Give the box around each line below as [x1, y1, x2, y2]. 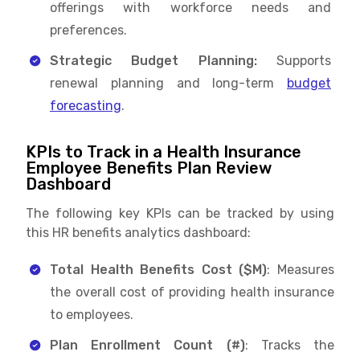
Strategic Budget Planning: [50, 52, 257, 68]
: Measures [267, 261, 335, 277]
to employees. [50, 306, 133, 322]
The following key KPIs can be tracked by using [26, 205, 334, 221]
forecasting [50, 97, 121, 113]
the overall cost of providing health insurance [50, 284, 334, 300]
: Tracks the [244, 337, 335, 353]
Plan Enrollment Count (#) [50, 337, 245, 353]
